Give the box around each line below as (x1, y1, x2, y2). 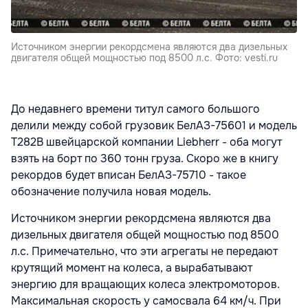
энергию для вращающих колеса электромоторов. (11, 277, 280, 292)
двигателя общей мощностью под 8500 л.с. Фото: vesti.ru (11, 52, 278, 65)
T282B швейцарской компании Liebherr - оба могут (11, 135, 282, 150)
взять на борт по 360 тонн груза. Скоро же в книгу (11, 151, 278, 166)
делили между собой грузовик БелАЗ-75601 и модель (11, 118, 297, 133)
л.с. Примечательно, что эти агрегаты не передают (11, 244, 278, 259)
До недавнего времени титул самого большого (11, 102, 260, 117)
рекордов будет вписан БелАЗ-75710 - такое (11, 168, 246, 183)
